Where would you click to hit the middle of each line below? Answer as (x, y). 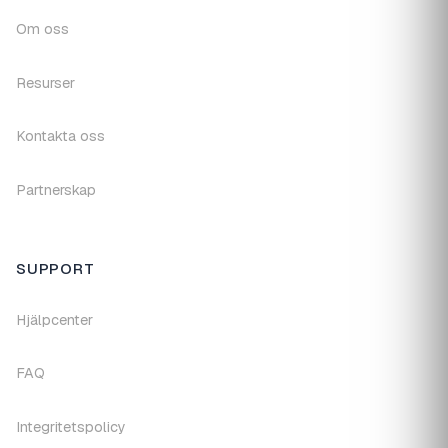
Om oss (42, 29)
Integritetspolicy (71, 427)
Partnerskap (56, 189)
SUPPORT (55, 268)
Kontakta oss (60, 136)
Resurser (45, 82)
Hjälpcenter (54, 319)
